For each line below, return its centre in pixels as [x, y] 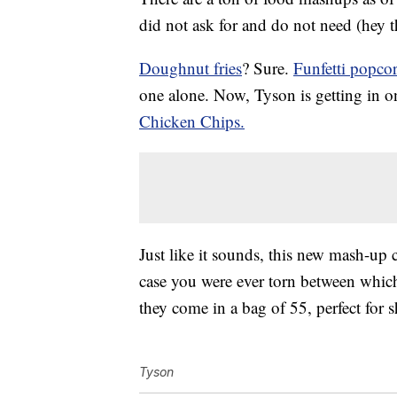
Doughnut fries [191, 68]
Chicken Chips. [192, 121]
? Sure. [268, 68]
